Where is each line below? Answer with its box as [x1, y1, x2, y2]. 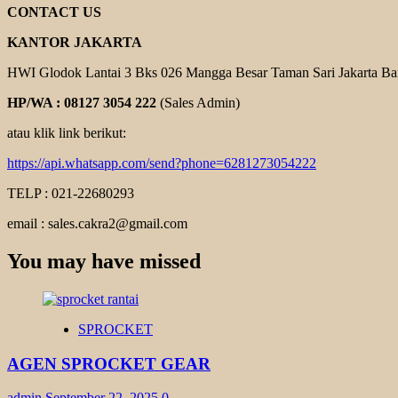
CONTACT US [7, 4, 101, 20]
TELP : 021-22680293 [7, 186, 134, 201]
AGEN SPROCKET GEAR [7, 354, 211, 373]
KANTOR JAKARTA [7, 35, 142, 50]
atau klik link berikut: [7, 125, 126, 140]
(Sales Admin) [156, 95, 240, 110]
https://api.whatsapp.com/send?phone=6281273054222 [7, 155, 316, 171]
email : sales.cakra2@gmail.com [7, 216, 187, 231]
